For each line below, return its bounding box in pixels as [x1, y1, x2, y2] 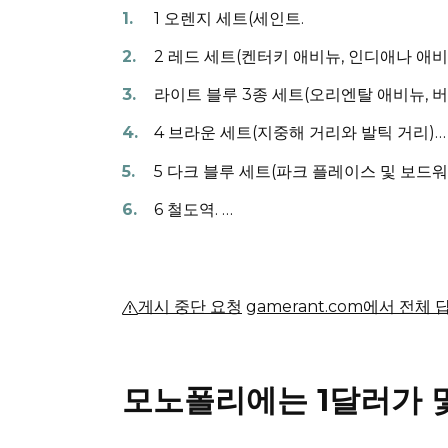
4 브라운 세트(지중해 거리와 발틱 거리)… [154, 123, 446, 143]
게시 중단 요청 [138, 297, 242, 317]
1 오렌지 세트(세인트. [154, 8, 304, 28]
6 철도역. [154, 199, 222, 219]
